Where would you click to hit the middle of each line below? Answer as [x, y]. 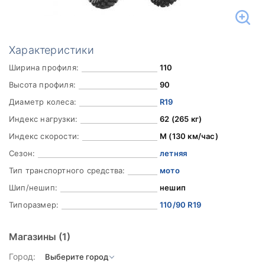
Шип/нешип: [33, 188]
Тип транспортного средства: [67, 170]
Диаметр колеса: [43, 102]
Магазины [34, 237]
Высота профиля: [42, 85]
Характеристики [51, 50]
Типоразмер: [34, 205]
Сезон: [22, 153]
